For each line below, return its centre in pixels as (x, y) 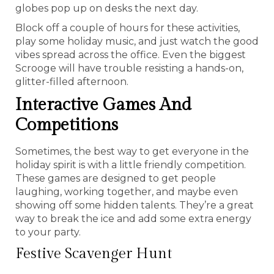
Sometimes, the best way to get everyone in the (132, 151)
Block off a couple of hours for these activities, (128, 28)
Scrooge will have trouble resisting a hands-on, (129, 68)
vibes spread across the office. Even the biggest (131, 54)
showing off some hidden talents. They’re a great (135, 205)
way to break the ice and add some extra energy (133, 218)
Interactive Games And (103, 105)
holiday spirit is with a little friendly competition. (131, 165)
